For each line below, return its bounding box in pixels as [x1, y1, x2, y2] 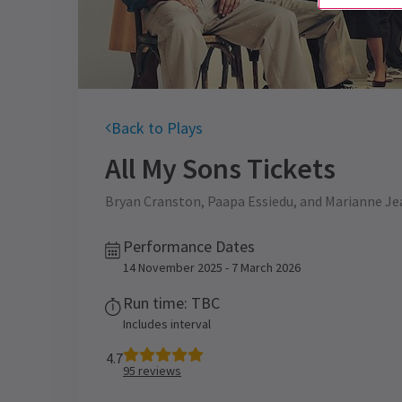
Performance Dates [123, 236, 255, 257]
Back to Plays [111, 118, 203, 138]
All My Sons [105, 151, 241, 187]
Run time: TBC [123, 293, 220, 313]
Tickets [241, 151, 336, 187]
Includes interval [123, 316, 211, 332]
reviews [135, 363, 181, 379]
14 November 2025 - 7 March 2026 [123, 259, 301, 275]
